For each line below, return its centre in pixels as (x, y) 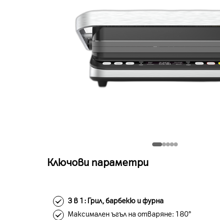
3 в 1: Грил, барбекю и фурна (116, 200)
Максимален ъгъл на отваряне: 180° (129, 214)
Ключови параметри (98, 162)
